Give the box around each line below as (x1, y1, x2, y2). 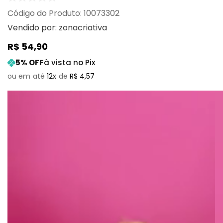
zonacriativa (59, 22, 107, 33)
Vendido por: (7, 22, 59, 33)
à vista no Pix (44, 57, 95, 68)
